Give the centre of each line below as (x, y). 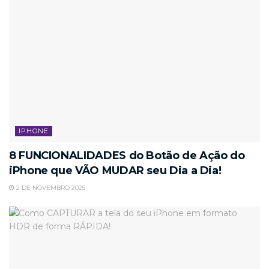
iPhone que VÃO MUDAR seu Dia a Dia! (115, 171)
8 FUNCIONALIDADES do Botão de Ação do (127, 156)
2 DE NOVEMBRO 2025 (50, 188)
